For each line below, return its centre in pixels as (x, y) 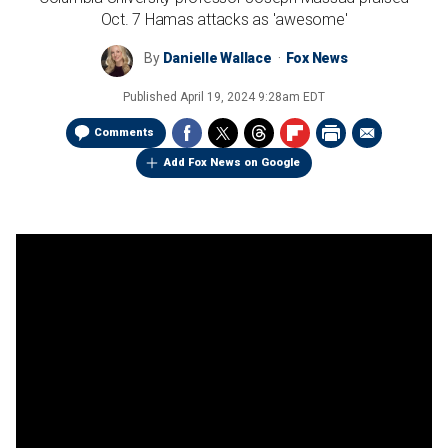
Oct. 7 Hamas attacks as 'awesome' (224, 19)
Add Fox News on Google (232, 162)
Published (151, 97)
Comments (124, 132)
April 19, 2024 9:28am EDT (252, 97)
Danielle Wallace (217, 58)
